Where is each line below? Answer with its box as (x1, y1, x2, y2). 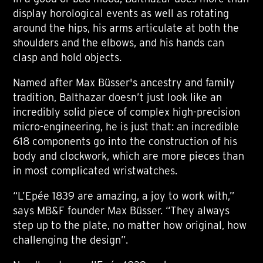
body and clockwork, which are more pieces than (13, 150, 245, 163)
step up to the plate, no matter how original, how (13, 219, 247, 232)
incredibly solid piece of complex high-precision (13, 106, 241, 119)
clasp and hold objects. (13, 51, 122, 64)
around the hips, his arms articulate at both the (13, 22, 240, 35)
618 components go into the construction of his (13, 135, 238, 148)
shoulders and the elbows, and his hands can (13, 36, 225, 49)
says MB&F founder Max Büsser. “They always (13, 204, 230, 217)
